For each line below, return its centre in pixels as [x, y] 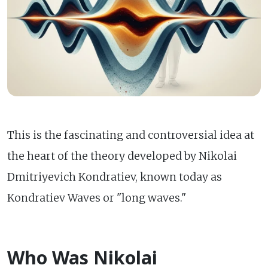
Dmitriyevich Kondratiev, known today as [115, 177]
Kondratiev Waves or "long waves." [97, 198]
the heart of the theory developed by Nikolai [122, 156]
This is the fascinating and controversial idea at [131, 135]
